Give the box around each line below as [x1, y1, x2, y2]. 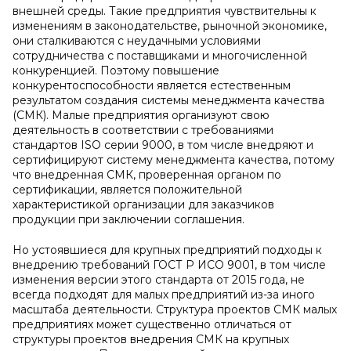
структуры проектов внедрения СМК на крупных [13, 332, 289, 346]
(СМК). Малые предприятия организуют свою [13, 108, 270, 122]
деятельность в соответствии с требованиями [13, 123, 273, 137]
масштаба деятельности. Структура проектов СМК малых [13, 302, 337, 317]
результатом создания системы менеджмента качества [13, 93, 324, 107]
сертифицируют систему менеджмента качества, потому [13, 153, 335, 167]
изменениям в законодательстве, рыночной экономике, [13, 19, 327, 33]
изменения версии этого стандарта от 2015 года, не [13, 273, 305, 287]
